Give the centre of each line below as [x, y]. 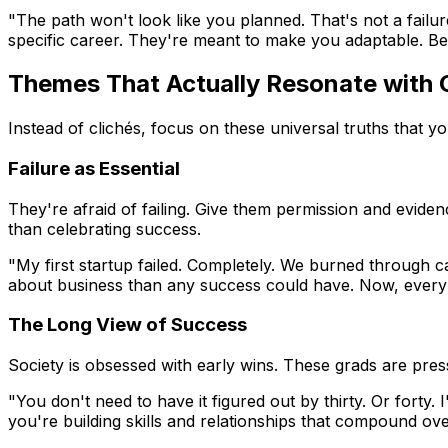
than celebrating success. [104, 228]
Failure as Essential [94, 169]
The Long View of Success [127, 325]
